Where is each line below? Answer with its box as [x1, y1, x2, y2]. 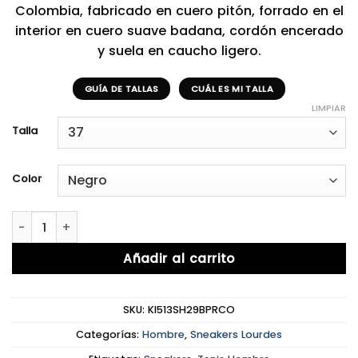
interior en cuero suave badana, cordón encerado [14, 22, 344, 41]
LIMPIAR [312, 101, 346, 115]
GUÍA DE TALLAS [84, 82, 159, 96]
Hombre [142, 328, 185, 342]
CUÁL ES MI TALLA [190, 82, 274, 96]
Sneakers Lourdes [190, 328, 282, 342]
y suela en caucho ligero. [97, 42, 261, 61]
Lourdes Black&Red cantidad [11, 211, 181, 228]
